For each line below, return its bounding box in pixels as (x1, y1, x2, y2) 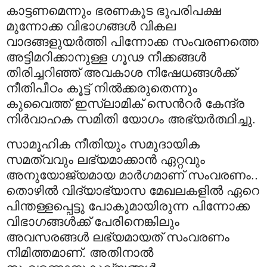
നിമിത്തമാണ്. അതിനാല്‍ (6, 246, 153, 260)
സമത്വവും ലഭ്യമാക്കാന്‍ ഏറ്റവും (6, 153, 205, 167)
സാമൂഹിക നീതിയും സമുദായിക (6, 137, 200, 151)
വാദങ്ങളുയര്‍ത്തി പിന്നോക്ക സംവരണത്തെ (6, 35, 259, 49)
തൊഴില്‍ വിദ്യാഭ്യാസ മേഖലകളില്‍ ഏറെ (6, 184, 259, 198)
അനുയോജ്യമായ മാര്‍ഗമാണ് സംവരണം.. (6, 168, 258, 182)
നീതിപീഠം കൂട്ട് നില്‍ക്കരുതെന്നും (6, 81, 197, 95)
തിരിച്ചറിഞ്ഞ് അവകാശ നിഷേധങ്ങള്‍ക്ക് (6, 66, 237, 80)
